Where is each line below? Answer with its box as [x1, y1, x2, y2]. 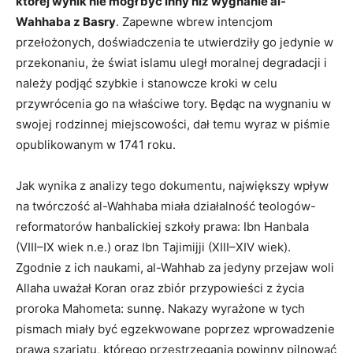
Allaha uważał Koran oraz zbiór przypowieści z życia [16, 281, 304, 295]
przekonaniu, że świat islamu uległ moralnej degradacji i [16, 55, 327, 70]
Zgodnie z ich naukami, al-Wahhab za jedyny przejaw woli [16, 260, 334, 275]
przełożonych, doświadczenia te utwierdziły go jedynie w [16, 35, 333, 50]
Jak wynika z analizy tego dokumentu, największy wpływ [16, 178, 329, 193]
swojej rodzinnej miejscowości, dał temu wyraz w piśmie [16, 117, 330, 132]
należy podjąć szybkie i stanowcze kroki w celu [16, 76, 277, 91]
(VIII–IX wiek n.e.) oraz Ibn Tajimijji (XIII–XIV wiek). [16, 240, 291, 255]
